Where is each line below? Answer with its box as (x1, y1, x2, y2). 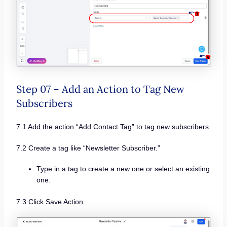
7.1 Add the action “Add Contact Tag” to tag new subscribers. (16, 122, 211, 131)
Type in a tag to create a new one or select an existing (36, 165, 210, 173)
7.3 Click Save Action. (16, 198, 85, 206)
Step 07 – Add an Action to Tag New (16, 82, 184, 95)
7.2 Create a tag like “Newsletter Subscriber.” (16, 143, 160, 152)
